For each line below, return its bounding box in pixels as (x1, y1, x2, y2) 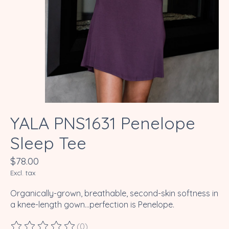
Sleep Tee (10, 132, 86, 154)
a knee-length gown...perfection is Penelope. (10, 199, 174, 210)
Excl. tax (10, 169, 35, 177)
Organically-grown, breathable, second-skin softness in (10, 188, 218, 199)
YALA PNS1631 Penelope (10, 112, 195, 134)
